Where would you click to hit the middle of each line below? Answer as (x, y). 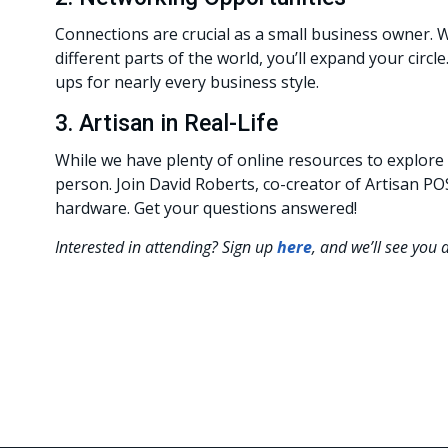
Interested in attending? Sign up (166, 247)
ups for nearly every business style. (187, 82)
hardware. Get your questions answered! (206, 208)
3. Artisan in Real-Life (166, 123)
